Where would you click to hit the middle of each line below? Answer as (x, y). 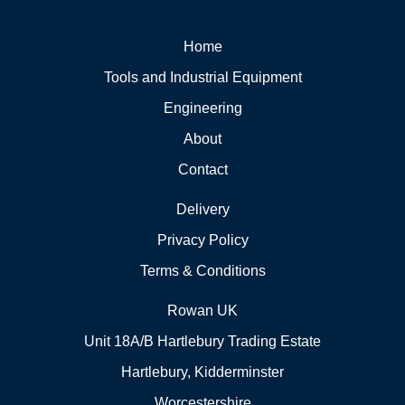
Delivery (202, 209)
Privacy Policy (202, 240)
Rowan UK (202, 311)
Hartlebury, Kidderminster (202, 372)
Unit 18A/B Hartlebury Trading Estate (202, 341)
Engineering (202, 108)
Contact (202, 170)
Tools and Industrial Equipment (202, 77)
